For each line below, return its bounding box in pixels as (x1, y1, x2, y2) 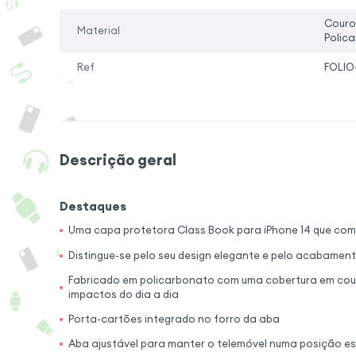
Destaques (59, 199, 126, 215)
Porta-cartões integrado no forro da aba (68, 311, 281, 326)
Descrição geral (59, 149, 176, 169)
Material (77, 24, 121, 38)
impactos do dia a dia (68, 287, 180, 301)
